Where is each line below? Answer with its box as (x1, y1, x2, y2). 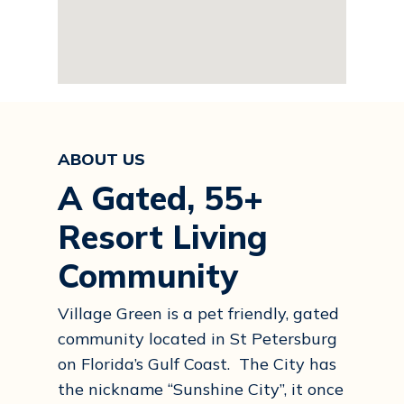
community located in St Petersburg (58, 328, 337, 349)
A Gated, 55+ (58, 178, 263, 218)
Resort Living (58, 216, 268, 257)
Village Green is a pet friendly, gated (58, 303, 339, 324)
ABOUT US (58, 149, 145, 170)
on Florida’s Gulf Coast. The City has (58, 353, 336, 374)
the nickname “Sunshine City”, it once (58, 379, 344, 399)
